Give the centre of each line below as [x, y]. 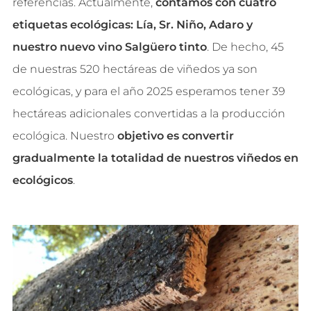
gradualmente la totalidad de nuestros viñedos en [155, 158]
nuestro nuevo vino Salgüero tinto [109, 47]
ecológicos [42, 180]
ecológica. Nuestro [65, 136]
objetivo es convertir [175, 136]
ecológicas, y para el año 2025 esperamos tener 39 [149, 92]
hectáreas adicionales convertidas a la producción [149, 114]
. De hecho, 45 [245, 47]
